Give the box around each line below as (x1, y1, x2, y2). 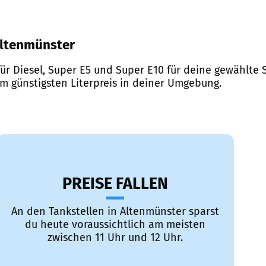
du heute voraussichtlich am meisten (25, 218, 205, 232)
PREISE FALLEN (62, 174, 168, 194)
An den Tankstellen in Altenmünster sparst (11, 205, 219, 218)
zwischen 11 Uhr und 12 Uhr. (47, 231, 183, 245)
